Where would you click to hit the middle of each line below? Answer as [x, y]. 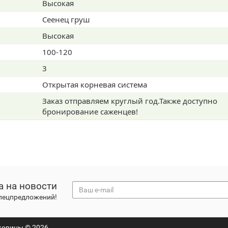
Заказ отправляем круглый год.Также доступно [130, 112]
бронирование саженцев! [90, 123]
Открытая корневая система [95, 96]
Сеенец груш [66, 31]
